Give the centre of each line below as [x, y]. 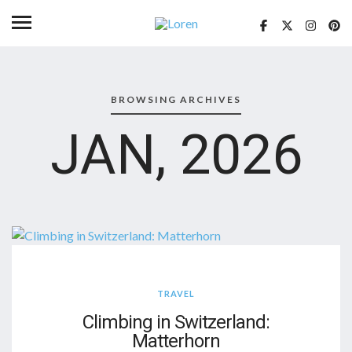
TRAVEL [176, 293]
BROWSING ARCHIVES [176, 99]
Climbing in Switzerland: [176, 322]
